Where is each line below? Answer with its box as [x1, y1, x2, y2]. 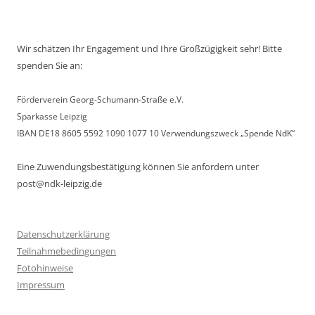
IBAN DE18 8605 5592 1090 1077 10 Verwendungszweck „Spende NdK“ [17, 127, 295, 139]
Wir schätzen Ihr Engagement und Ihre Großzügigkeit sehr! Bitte [17, 41, 282, 55]
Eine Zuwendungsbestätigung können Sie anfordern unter [17, 160, 259, 173]
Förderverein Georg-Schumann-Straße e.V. [17, 93, 184, 105]
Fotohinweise [17, 261, 73, 274]
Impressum [17, 278, 65, 291]
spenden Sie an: [17, 58, 82, 72]
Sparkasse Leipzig [17, 110, 87, 122]
